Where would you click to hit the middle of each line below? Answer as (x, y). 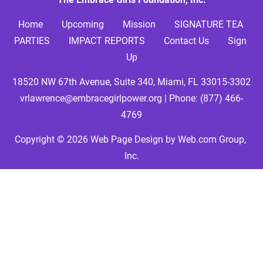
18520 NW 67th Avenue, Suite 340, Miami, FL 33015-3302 (131, 82)
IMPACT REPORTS (107, 41)
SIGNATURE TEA (210, 24)
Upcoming (82, 24)
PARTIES (32, 41)
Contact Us (186, 41)
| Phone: (181, 98)
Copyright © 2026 (51, 139)
